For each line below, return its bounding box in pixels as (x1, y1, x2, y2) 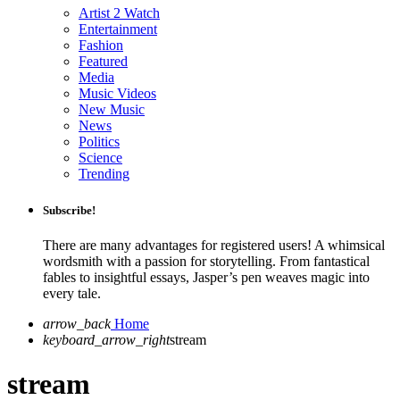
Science (79, 150, 122, 165)
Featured (79, 54, 128, 69)
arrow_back (43, 316, 111, 332)
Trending (79, 166, 129, 181)
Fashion (79, 37, 123, 53)
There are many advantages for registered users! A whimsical (43, 237, 385, 254)
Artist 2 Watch (79, 5, 160, 21)
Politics (79, 134, 120, 149)
